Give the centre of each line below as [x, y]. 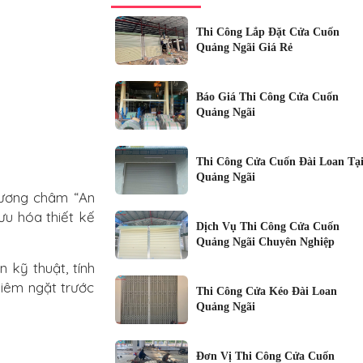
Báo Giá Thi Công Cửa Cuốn [267, 96]
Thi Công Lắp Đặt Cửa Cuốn [267, 32]
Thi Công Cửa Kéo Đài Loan [266, 291]
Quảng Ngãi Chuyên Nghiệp [265, 241]
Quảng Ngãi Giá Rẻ [244, 47]
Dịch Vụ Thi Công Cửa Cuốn [267, 226]
